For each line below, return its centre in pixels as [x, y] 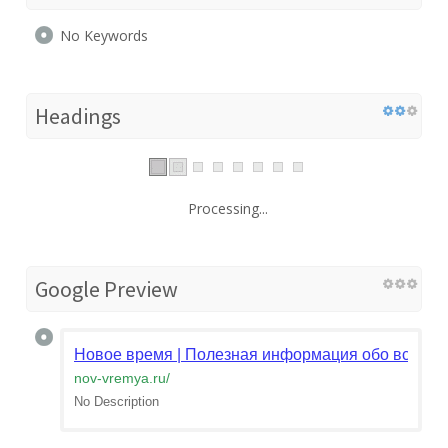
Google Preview [106, 288]
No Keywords [104, 35]
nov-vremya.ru [120, 377]
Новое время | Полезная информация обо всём [252, 354]
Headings [78, 115]
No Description [116, 401]
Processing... [228, 208]
